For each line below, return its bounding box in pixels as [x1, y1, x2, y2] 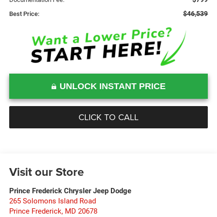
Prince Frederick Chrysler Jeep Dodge [9, 186, 131, 195]
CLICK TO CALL [78, 110, 139, 123]
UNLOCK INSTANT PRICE [60, 81, 166, 91]
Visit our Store [9, 163, 84, 180]
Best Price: [9, 10, 39, 17]
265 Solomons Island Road [9, 196, 96, 205]
